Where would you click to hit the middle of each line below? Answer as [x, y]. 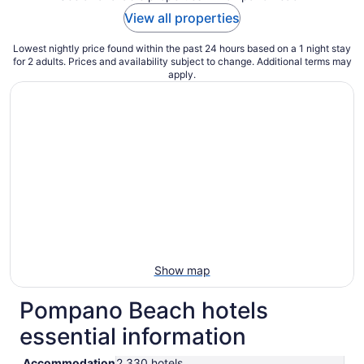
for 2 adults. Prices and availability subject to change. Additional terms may [182, 61]
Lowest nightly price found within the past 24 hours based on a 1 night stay [182, 48]
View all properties [182, 17]
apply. [182, 74]
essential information [133, 336]
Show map [182, 270]
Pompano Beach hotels [144, 310]
